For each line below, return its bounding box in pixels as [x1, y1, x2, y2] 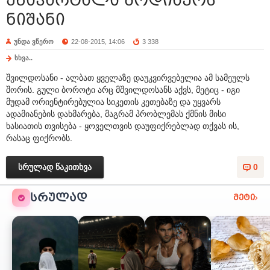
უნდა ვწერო [14, 38, 54, 45]
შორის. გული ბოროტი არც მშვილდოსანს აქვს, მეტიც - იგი [6, 85, 240, 95]
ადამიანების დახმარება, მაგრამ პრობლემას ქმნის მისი [6, 109, 226, 119]
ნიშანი [6, 10, 65, 28]
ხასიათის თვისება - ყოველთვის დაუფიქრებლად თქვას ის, [6, 121, 239, 131]
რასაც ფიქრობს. [6, 133, 72, 143]
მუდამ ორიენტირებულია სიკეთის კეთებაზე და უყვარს [6, 97, 221, 107]
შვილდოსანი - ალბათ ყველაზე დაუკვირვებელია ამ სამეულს [6, 73, 250, 83]
